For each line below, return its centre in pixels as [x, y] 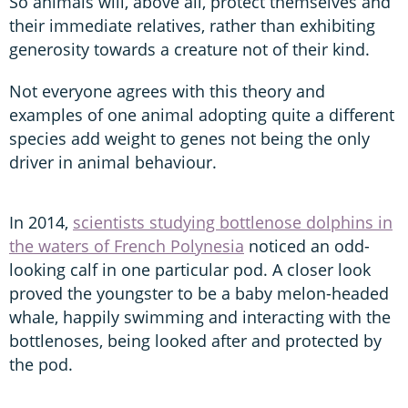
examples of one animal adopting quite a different [202, 114]
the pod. [41, 364]
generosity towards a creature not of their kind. [189, 49]
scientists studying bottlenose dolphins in [233, 222]
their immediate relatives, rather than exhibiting [192, 25]
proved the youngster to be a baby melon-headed [199, 293]
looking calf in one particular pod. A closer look [190, 269]
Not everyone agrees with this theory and [167, 91]
